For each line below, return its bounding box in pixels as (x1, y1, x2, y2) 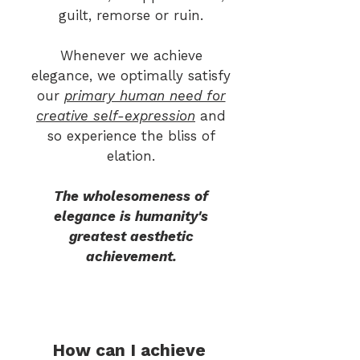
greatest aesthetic (68, 228, 194, 244)
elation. (107, 148, 155, 164)
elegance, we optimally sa (31, 67, 202, 84)
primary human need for (63, 88, 226, 104)
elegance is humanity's (54, 208, 208, 224)
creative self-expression (36, 108, 195, 124)
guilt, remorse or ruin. (59, 7, 203, 23)
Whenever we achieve (59, 47, 202, 63)
